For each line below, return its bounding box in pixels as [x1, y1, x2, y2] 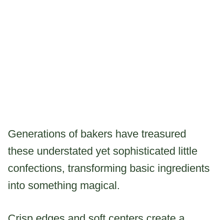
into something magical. [8, 179, 120, 192]
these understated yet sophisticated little [8, 144, 197, 157]
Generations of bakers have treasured [8, 127, 186, 140]
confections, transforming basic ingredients [8, 162, 210, 174]
